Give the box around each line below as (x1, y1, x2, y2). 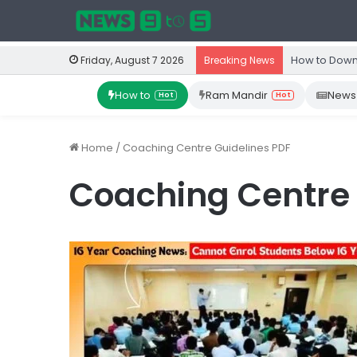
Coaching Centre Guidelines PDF (123, 140, 290, 155)
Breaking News (204, 53, 275, 67)
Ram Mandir (206, 88, 268, 103)
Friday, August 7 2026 (78, 53, 184, 67)
